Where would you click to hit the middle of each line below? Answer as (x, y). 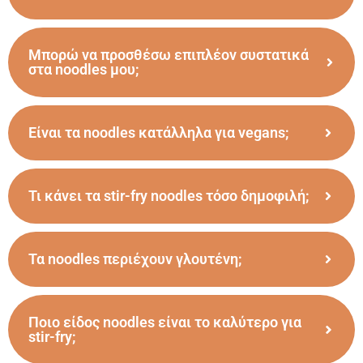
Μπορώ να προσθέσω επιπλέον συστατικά (169, 45)
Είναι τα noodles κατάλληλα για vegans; (159, 122)
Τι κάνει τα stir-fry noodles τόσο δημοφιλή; (169, 186)
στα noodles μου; (84, 59)
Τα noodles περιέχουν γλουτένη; (135, 249)
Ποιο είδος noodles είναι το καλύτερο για (165, 312)
